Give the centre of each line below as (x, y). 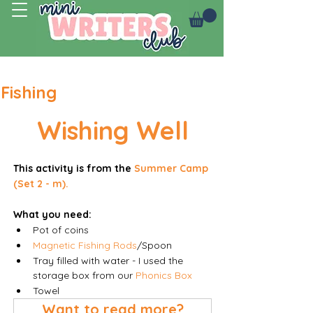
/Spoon (154, 245)
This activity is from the (74, 168)
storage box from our (84, 275)
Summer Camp (173, 168)
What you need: (52, 214)
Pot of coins (61, 230)
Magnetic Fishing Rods (85, 245)
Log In (196, 83)
